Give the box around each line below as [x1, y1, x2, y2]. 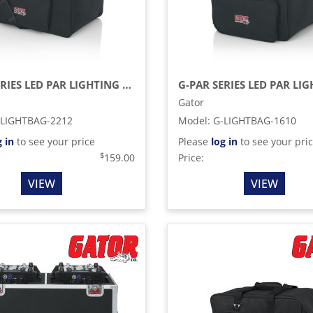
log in [211, 135, 238, 148]
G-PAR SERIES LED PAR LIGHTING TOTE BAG [122, 78, 132, 92]
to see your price [14, 135, 96, 148]
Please [178, 135, 211, 148]
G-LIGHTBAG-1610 [213, 114, 296, 127]
